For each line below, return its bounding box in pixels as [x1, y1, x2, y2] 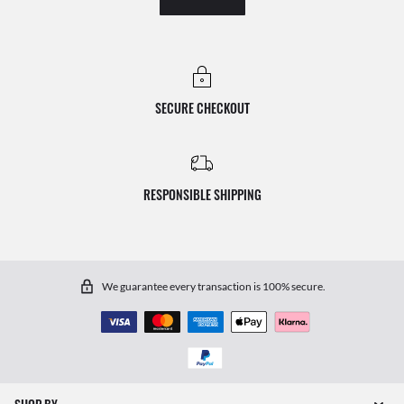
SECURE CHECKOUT [154, 98, 250, 117]
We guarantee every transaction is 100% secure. [101, 279, 326, 293]
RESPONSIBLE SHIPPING [142, 185, 262, 204]
